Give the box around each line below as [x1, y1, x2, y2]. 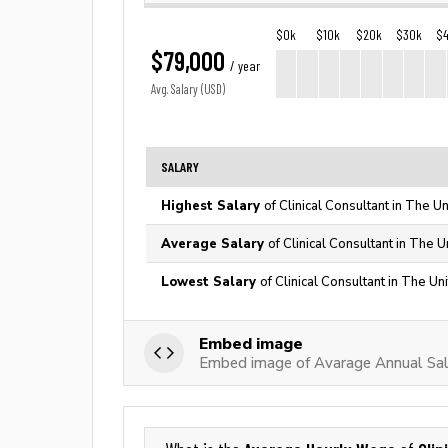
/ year [230, 58, 260, 74]
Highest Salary [161, 198, 264, 213]
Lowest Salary [161, 274, 260, 289]
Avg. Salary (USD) [151, 82, 225, 97]
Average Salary [161, 236, 268, 251]
